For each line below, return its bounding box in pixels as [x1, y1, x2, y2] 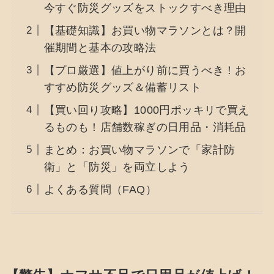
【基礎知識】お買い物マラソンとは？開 [43, 24, 246, 37]
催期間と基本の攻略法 [43, 41, 157, 54]
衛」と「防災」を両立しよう [43, 160, 190, 173]
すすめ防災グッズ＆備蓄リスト [43, 81, 202, 94]
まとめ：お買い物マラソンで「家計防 [43, 143, 235, 156]
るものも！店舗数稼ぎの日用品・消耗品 [43, 120, 246, 133]
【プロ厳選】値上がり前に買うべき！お [43, 64, 246, 76]
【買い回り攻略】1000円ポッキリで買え [43, 103, 250, 116]
